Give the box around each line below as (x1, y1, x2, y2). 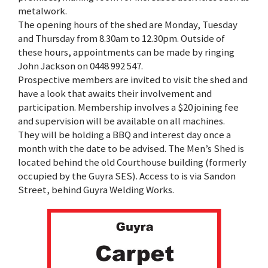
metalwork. (18, 4, 67, 17)
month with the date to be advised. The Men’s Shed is (18, 141, 244, 155)
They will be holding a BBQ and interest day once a (18, 127, 231, 141)
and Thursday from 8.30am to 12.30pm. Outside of (18, 31, 225, 45)
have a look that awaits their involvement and (18, 86, 212, 100)
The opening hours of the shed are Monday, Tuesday (18, 17, 237, 31)
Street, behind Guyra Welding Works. (18, 182, 174, 196)
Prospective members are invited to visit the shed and (18, 72, 248, 86)
